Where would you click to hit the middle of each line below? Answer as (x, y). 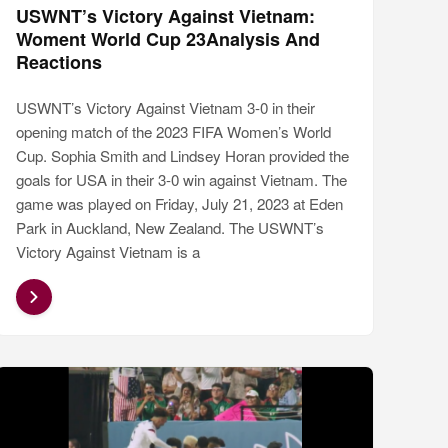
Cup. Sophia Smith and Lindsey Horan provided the (183, 156)
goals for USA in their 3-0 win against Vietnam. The (182, 180)
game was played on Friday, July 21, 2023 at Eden (180, 204)
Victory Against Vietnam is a (108, 252)
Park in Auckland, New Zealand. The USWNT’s (170, 228)
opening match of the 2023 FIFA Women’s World (174, 132)
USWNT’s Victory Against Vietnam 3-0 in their (166, 108)
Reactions (59, 62)
